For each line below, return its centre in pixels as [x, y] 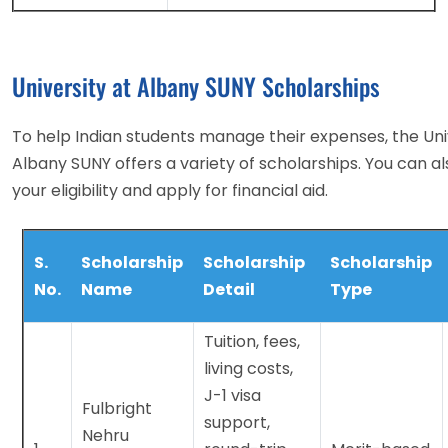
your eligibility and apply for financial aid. [170, 190]
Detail [229, 289]
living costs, [248, 368]
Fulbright [117, 408]
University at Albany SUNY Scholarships [196, 85]
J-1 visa [232, 395]
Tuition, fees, [252, 341]
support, [237, 422]
